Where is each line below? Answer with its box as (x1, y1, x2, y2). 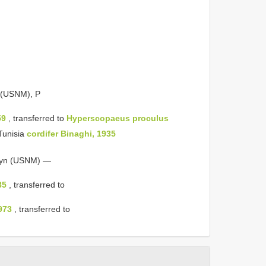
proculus (132, 113, 169, 123)
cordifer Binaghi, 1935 (27, 128, 116, 138)
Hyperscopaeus (66, 113, 130, 123)
